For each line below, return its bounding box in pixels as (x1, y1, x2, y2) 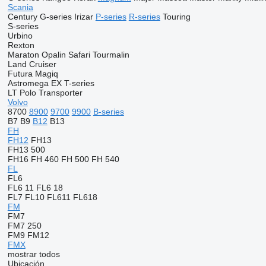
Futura (7, 69, 33, 78)
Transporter (38, 88, 83, 97)
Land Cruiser (7, 59, 56, 69)
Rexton (7, 40, 34, 50)
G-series (39, 12, 72, 21)
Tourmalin (92, 50, 129, 59)
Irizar (74, 12, 93, 21)
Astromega (7, 78, 49, 88)
